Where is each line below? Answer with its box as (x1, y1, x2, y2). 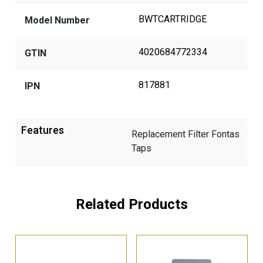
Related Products (75, 196, 188, 213)
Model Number (25, 15, 90, 26)
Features (21, 124, 65, 137)
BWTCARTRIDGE (139, 14, 207, 25)
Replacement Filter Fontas (131, 129, 240, 140)
